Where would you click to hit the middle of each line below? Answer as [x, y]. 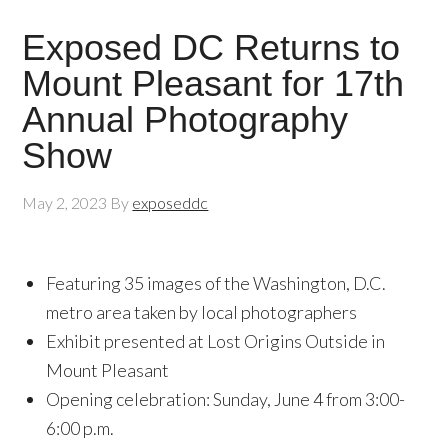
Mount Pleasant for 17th [213, 83]
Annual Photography [185, 119]
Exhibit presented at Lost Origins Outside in [216, 341]
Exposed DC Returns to [211, 47]
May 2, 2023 [65, 202]
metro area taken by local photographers [202, 312]
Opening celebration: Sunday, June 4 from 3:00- [226, 399]
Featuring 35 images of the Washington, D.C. [216, 283]
